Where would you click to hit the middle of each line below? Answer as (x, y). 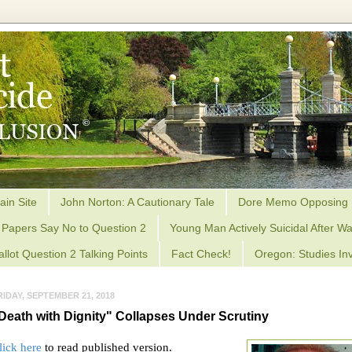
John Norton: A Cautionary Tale (137, 202)
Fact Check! (201, 253)
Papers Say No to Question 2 (74, 228)
